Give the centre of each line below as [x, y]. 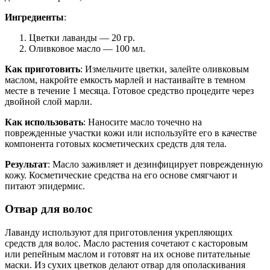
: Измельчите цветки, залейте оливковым [165, 69]
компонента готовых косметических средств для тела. [116, 143]
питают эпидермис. [45, 186]
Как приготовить [42, 69]
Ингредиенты [34, 17]
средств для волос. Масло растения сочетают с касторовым [126, 243]
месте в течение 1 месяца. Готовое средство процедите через [129, 90]
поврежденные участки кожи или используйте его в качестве [131, 133]
